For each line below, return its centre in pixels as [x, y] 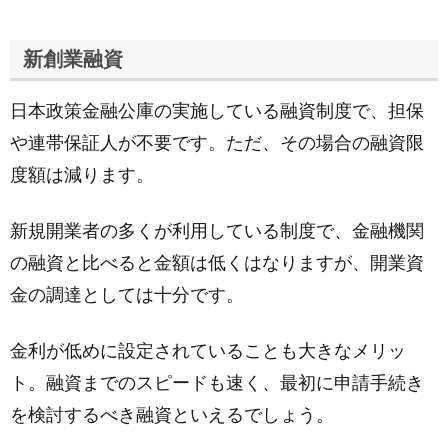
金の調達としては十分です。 [127, 295]
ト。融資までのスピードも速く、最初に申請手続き [217, 383]
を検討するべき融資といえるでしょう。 [172, 415]
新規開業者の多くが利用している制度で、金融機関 [217, 231]
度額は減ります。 [82, 175]
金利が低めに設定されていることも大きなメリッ [208, 351]
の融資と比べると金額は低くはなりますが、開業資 [217, 263]
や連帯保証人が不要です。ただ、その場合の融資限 [217, 143]
